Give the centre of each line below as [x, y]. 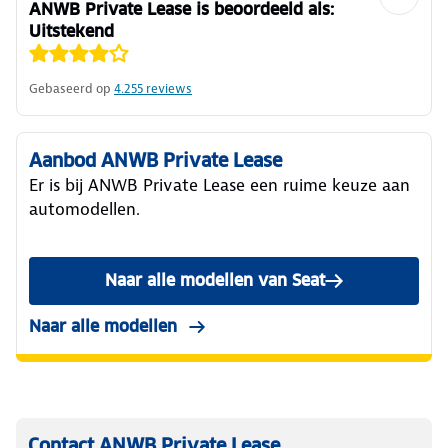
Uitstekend [71, 31]
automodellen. [84, 208]
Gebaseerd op [70, 88]
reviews [167, 88]
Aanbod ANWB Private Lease [155, 160]
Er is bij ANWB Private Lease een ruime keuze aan [219, 184]
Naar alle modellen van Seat [215, 280]
